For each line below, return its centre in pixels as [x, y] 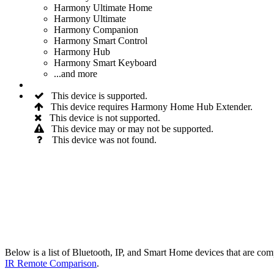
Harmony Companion [96, 30]
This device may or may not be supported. [129, 129]
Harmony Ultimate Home [103, 8]
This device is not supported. [101, 118]
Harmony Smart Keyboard [105, 63]
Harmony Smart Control [101, 41]
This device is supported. [96, 96]
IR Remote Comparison [51, 264]
